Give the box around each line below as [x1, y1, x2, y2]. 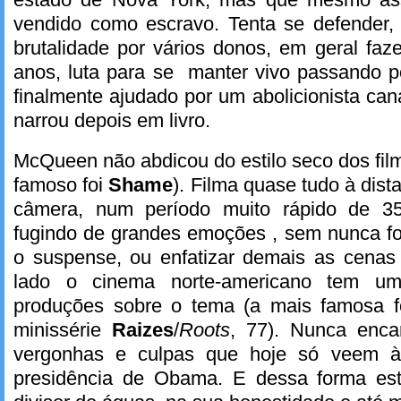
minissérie [13, 318, 112, 341]
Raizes [112, 318, 174, 341]
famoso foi [13, 173, 109, 196]
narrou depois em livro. [13, 109, 210, 132]
